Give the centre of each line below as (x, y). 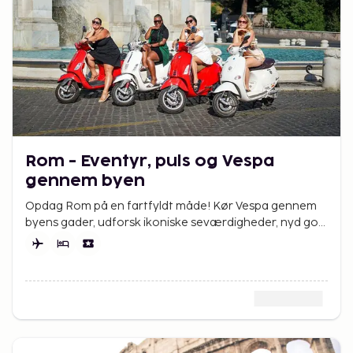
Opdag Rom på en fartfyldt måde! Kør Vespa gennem (171, 206)
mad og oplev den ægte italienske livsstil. (137, 240)
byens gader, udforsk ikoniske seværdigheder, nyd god (175, 223)
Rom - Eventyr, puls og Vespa (150, 162)
